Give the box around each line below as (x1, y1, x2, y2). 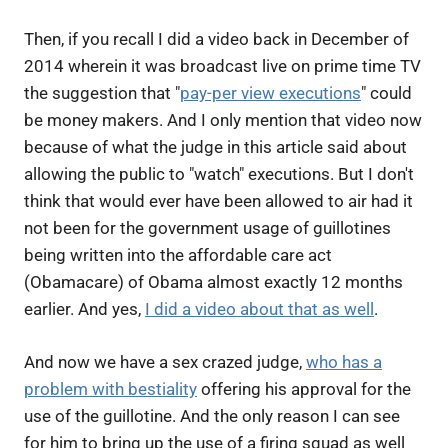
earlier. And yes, (24, 299, 145, 319)
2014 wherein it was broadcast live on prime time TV (24, 56, 421, 76)
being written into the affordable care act (24, 245, 332, 265)
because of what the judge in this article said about (24, 137, 407, 157)
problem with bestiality (24, 378, 197, 399)
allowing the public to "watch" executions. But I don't (24, 164, 414, 184)
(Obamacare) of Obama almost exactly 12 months (24, 272, 403, 292)
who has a (306, 351, 382, 372)
